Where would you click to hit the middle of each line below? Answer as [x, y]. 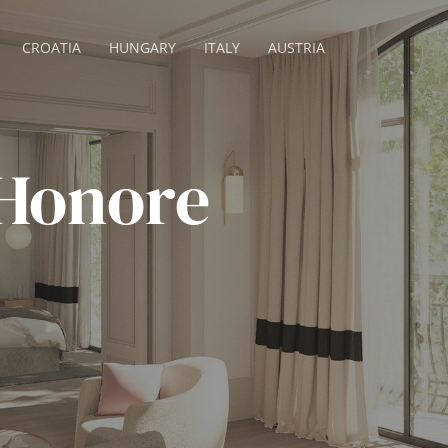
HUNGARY [143, 47]
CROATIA [52, 47]
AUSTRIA [297, 47]
